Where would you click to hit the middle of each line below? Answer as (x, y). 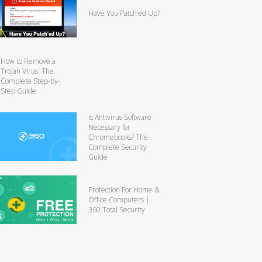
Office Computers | (119, 199)
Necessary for (109, 127)
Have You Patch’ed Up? (124, 13)
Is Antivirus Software (120, 117)
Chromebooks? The (118, 137)
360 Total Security (117, 209)
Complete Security (118, 147)
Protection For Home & (124, 189)
